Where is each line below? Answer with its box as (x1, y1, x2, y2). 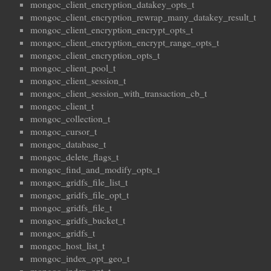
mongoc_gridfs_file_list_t (30, 176, 128, 189)
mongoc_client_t (30, 100, 94, 113)
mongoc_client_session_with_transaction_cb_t (30, 87, 207, 100)
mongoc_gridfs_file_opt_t (30, 189, 129, 201)
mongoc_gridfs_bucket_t (30, 214, 125, 227)
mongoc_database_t (30, 138, 106, 151)
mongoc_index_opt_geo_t (30, 252, 129, 265)
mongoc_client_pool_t (30, 62, 116, 74)
